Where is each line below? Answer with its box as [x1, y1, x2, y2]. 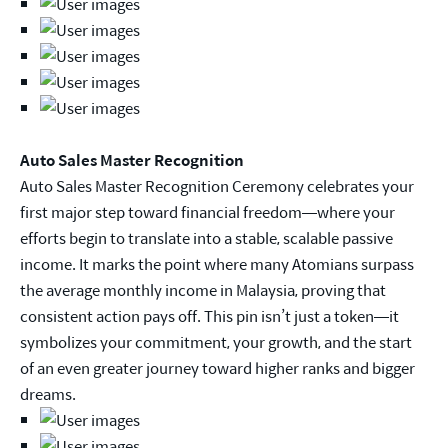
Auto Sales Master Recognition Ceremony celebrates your [20, 174, 414, 198]
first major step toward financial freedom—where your [20, 200, 395, 224]
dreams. [20, 382, 76, 406]
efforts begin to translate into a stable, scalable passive [20, 226, 393, 250]
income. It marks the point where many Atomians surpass [20, 252, 414, 276]
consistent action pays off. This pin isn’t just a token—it [20, 304, 399, 328]
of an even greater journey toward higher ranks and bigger [20, 356, 415, 380]
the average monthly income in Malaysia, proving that [20, 278, 386, 302]
